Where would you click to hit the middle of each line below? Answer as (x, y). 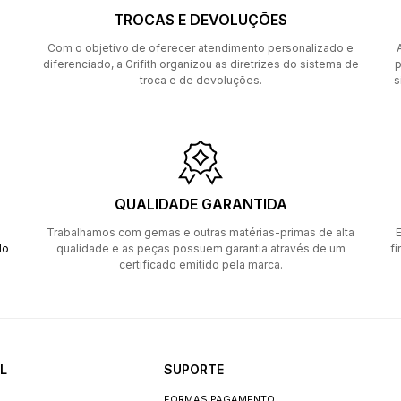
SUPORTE (194, 369)
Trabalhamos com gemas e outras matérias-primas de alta (200, 232)
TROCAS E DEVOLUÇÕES (200, 20)
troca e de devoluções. (200, 80)
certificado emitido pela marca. (200, 264)
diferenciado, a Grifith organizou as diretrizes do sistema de (200, 64)
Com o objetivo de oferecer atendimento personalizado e (200, 48)
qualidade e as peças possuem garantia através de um (200, 248)
